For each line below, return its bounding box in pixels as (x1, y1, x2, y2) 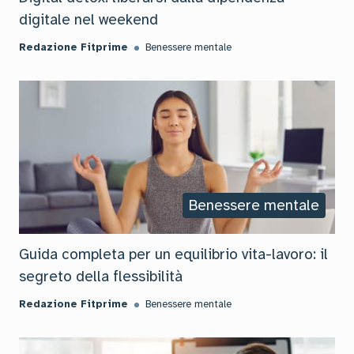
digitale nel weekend (19, 10, 158, 29)
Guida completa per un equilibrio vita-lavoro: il (19, 245, 328, 264)
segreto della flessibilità (19, 267, 183, 286)
